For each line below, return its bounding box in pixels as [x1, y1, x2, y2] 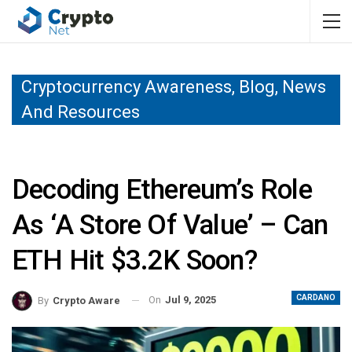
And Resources [21, 102, 140, 122]
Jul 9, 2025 [165, 294, 216, 306]
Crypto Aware [53, 294, 120, 306]
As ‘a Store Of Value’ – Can [12, 209, 328, 241]
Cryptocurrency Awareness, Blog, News [21, 77, 326, 97]
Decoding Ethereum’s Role [12, 174, 312, 206]
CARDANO [296, 293, 335, 302]
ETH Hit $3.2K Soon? [12, 244, 257, 277]
